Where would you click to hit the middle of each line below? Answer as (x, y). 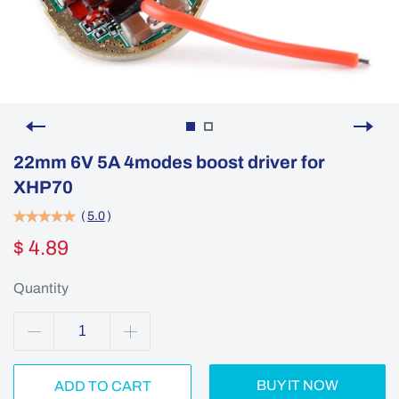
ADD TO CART (102, 386)
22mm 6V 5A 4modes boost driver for (169, 162)
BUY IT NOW (297, 385)
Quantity (41, 288)
